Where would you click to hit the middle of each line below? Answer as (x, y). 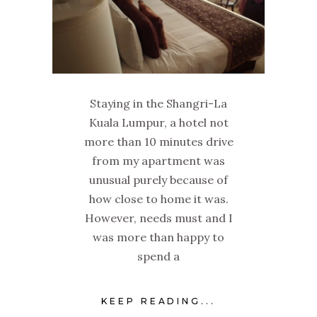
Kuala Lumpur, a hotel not (158, 122)
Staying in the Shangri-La (158, 103)
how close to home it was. (158, 199)
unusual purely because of (158, 180)
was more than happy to (158, 237)
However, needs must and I (158, 218)
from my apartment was (158, 161)
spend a (158, 256)
